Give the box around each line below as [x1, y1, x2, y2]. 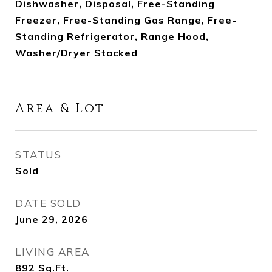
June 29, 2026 [15, 213, 88, 225]
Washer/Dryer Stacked [15, 47, 138, 59]
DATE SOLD [15, 197, 81, 209]
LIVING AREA [15, 245, 90, 258]
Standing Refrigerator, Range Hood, [15, 30, 209, 42]
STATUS [15, 148, 61, 161]
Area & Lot [15, 100, 105, 117]
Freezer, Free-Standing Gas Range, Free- [15, 14, 237, 26]
